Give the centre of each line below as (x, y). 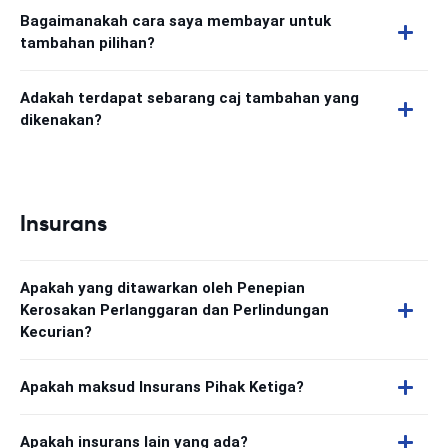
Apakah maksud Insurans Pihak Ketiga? (162, 387)
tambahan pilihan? (87, 43)
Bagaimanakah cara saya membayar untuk (175, 21)
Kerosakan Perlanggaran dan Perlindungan (174, 310)
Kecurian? (56, 332)
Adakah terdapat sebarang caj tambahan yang (189, 98)
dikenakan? (61, 120)
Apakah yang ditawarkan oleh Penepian (162, 288)
